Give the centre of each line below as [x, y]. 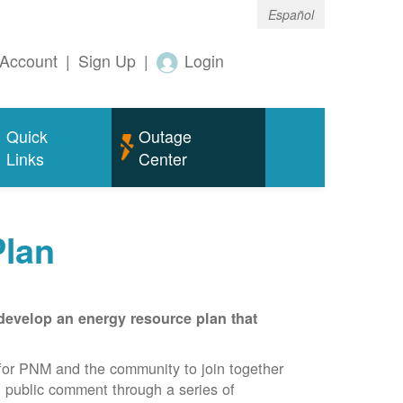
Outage [165, 137]
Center [162, 159]
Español [291, 14]
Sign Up [107, 61]
